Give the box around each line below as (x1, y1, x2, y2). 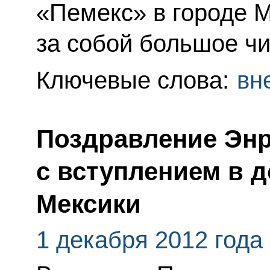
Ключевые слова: (36, 67, 236, 94)
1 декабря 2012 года (36, 226, 263, 253)
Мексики (36, 190, 141, 219)
